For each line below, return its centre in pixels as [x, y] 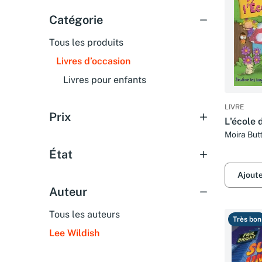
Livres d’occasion [93, 61]
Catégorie [76, 20]
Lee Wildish [74, 233]
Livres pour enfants [105, 80]
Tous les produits [86, 42]
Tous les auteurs [85, 214]
